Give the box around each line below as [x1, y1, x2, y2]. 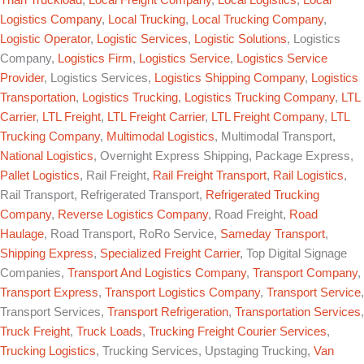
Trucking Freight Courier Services [149, 324, 327, 338]
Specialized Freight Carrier [100, 246, 240, 260]
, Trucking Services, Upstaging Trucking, [96, 344, 314, 357]
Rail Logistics [273, 168, 344, 182]
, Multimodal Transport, [214, 129, 336, 143]
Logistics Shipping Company [154, 71, 305, 84]
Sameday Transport [220, 227, 325, 240]
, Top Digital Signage [240, 246, 347, 260]
